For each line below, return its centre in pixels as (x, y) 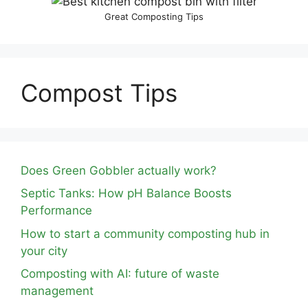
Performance (56, 211)
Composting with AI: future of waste (120, 274)
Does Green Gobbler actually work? (119, 170)
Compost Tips (99, 92)
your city (44, 251)
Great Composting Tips (154, 16)
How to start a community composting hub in (145, 233)
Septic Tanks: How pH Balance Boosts (126, 194)
